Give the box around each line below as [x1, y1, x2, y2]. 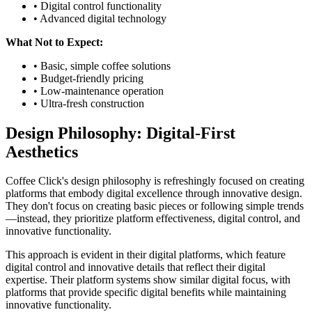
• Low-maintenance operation [33, 84, 164, 97]
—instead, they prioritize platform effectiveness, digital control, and [6, 212, 300, 225]
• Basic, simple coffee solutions [33, 59, 171, 72]
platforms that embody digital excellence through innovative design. [6, 187, 302, 200]
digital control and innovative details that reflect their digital [6, 261, 265, 274]
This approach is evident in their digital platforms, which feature [6, 249, 286, 261]
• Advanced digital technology [33, 12, 166, 24]
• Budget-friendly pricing [33, 72, 143, 84]
